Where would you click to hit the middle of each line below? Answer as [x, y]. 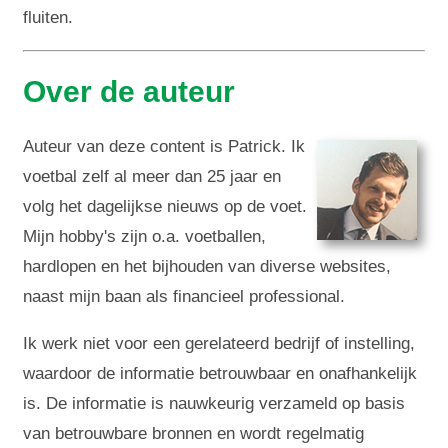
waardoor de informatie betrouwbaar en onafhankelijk [220, 373]
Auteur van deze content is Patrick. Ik [164, 146]
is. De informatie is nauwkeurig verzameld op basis [214, 403]
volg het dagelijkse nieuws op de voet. [165, 206]
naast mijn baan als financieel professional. [184, 296]
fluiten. [48, 17]
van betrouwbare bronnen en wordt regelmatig [194, 433]
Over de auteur [129, 91]
